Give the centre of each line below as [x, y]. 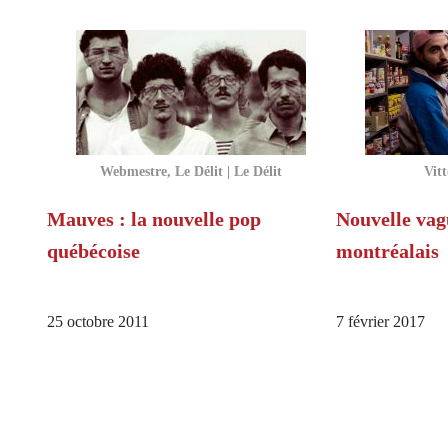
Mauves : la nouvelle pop [154, 219]
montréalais [387, 251]
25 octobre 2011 [98, 322]
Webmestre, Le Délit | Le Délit [191, 171]
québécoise [93, 251]
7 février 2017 [380, 322]
